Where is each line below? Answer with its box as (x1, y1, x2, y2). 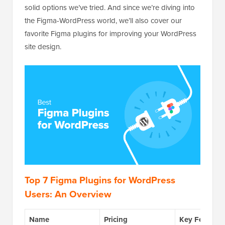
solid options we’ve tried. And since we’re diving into (25, 2, 195, 13)
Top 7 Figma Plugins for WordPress (25, 173, 175, 187)
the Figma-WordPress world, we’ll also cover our (25, 15, 182, 26)
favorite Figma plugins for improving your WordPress (25, 28, 196, 39)
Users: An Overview (25, 187, 111, 201)
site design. (25, 41, 61, 52)
